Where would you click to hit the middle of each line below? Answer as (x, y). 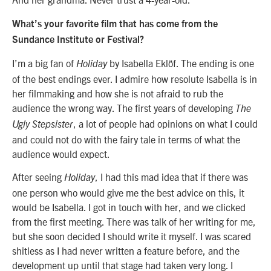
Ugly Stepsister (43, 125)
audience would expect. (62, 154)
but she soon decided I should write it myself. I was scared (132, 236)
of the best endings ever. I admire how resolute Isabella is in (135, 79)
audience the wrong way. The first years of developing (124, 108)
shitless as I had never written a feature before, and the (126, 251)
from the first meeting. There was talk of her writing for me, (134, 222)
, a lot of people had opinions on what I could (165, 124)
